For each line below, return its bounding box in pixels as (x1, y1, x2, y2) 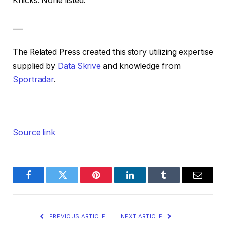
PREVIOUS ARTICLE (47, 213, 105, 220)
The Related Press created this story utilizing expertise (13, 47, 213, 57)
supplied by (13, 61, 58, 71)
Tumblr (163, 178, 190, 187)
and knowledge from (101, 61, 181, 71)
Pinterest (95, 178, 127, 187)
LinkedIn (129, 178, 162, 187)
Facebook (28, 178, 63, 187)
